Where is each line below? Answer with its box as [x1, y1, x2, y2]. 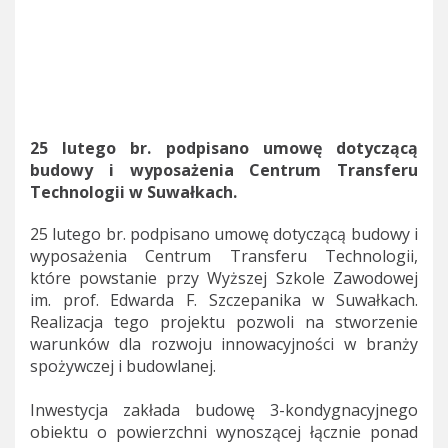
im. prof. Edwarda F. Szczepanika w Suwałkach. [30, 288, 418, 311]
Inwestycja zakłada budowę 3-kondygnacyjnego [30, 398, 418, 421]
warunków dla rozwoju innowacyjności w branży [30, 332, 418, 355]
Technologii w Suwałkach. [30, 180, 237, 203]
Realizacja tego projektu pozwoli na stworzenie [30, 310, 418, 333]
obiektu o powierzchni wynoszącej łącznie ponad [30, 420, 418, 443]
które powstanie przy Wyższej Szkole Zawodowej [30, 266, 418, 289]
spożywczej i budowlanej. [30, 354, 216, 377]
